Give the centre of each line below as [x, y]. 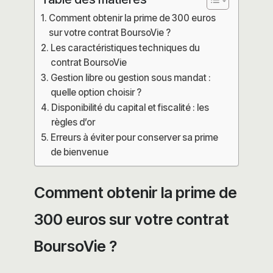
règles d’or [73, 122]
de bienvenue [80, 152]
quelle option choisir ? [96, 92]
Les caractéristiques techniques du [126, 48]
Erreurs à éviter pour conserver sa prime [135, 137]
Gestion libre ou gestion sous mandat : [131, 77]
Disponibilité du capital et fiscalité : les [130, 107]
